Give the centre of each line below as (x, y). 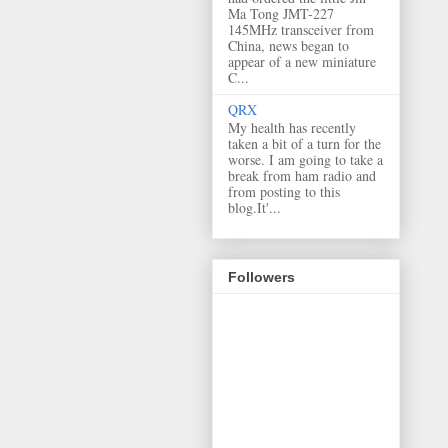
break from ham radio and (302, 176)
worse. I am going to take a (305, 160)
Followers (261, 276)
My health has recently (292, 128)
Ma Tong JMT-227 (281, 13)
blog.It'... (254, 208)
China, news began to (288, 45)
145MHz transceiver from (301, 29)
